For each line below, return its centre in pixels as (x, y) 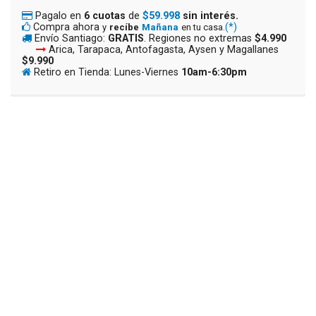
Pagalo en (60, 16)
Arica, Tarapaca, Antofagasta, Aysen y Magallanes (162, 49)
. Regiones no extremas (199, 38)
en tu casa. (203, 27)
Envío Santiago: (71, 38)
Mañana (160, 27)
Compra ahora (68, 27)
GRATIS (126, 38)
